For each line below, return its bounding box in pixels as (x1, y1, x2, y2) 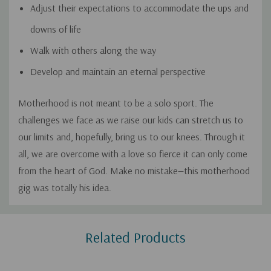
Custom (18, 208, 54, 224)
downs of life (30, 23, 81, 36)
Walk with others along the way (30, 44, 156, 57)
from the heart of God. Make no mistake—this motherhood (18, 165, 250, 177)
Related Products (85, 228, 186, 247)
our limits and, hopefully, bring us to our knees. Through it (18, 131, 245, 143)
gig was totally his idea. (18, 181, 111, 194)
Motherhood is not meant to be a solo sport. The (18, 97, 214, 109)
